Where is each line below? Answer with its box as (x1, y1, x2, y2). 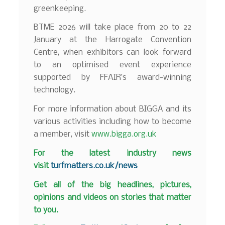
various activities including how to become (34, 118, 191, 127)
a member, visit (34, 130, 92, 139)
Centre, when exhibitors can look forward (34, 48, 191, 57)
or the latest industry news (38, 149, 191, 158)
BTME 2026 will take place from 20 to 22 (34, 23, 191, 32)
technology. (34, 86, 76, 95)
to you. (34, 205, 59, 214)
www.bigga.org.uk (91, 130, 157, 139)
